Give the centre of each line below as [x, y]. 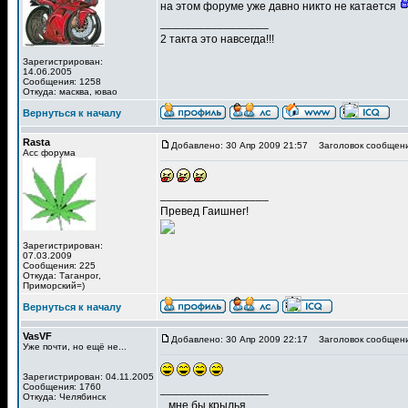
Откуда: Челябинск [64, 397]
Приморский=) [54, 286]
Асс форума [49, 153]
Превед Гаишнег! [204, 211]
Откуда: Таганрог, [62, 275]
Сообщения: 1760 [62, 387]
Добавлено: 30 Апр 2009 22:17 [240, 339]
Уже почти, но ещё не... [75, 347]
